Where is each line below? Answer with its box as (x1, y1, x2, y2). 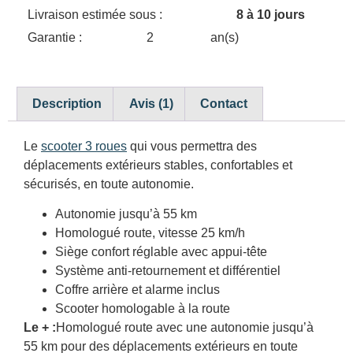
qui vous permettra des (127, 139, 257, 153)
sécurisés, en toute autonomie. (24, 176, 194, 191)
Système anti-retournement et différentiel (55, 263, 281, 277)
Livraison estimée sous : (28, 7, 165, 21)
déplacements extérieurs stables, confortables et (24, 158, 292, 172)
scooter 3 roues (41, 139, 127, 153)
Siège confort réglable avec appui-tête (55, 244, 267, 258)
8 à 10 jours (236, 7, 305, 21)
